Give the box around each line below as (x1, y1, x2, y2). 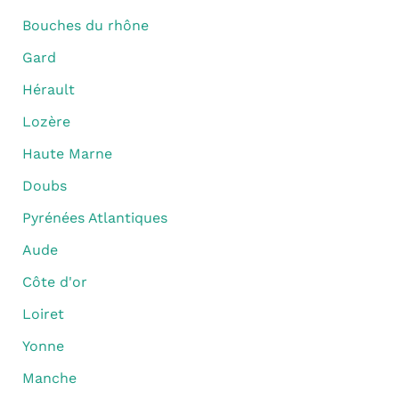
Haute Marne (21, 145, 112, 163)
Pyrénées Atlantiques (21, 209, 167, 227)
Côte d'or (21, 273, 87, 291)
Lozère (21, 113, 70, 131)
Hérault (21, 81, 75, 99)
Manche (21, 370, 77, 387)
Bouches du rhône (21, 17, 149, 35)
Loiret (21, 305, 64, 323)
